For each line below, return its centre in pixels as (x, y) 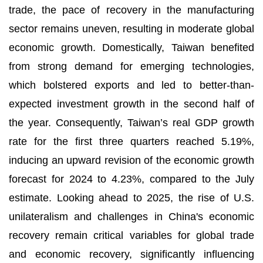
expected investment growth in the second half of (131, 104)
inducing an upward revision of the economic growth (131, 160)
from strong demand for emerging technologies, (131, 66)
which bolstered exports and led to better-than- (131, 85)
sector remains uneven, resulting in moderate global (131, 29)
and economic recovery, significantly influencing (131, 254)
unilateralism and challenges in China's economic (131, 217)
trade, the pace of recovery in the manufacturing (131, 10)
